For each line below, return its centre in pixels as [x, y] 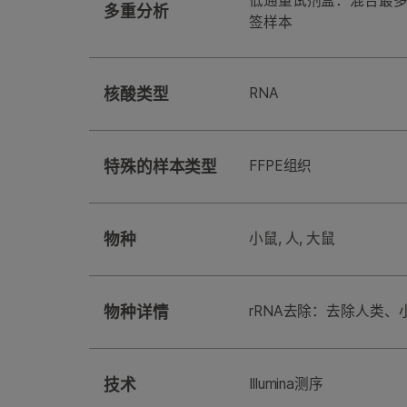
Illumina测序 [286, 384]
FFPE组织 [281, 166]
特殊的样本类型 [161, 167]
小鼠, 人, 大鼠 [293, 239]
